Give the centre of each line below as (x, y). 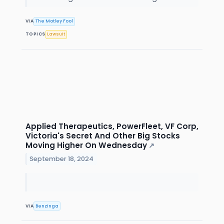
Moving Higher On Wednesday (86, 145)
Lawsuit (56, 34)
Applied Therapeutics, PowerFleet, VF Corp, (112, 126)
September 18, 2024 (62, 158)
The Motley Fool (54, 21)
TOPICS (35, 34)
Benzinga (47, 206)
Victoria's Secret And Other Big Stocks (103, 135)
